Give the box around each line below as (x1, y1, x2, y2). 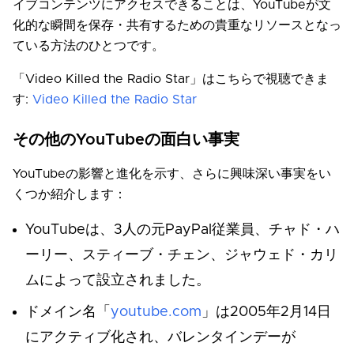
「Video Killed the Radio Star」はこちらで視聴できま (13, 73, 329, 86)
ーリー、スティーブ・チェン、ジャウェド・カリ (25, 248, 338, 263)
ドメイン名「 (25, 305, 111, 320)
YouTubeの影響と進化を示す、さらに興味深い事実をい (13, 168, 331, 181)
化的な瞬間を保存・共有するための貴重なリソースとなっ (13, 19, 341, 32)
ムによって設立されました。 (25, 273, 210, 288)
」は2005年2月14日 (201, 305, 331, 320)
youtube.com (111, 305, 201, 320)
